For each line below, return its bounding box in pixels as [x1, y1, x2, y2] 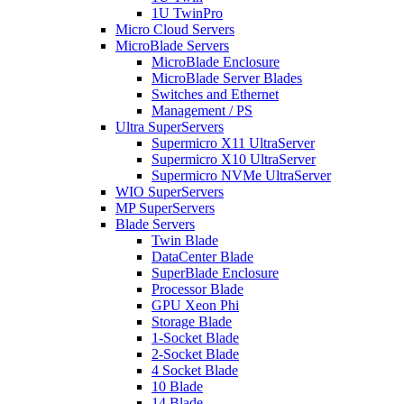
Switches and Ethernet [151, 87, 279, 103]
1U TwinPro [151, 5, 223, 22]
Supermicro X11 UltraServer [151, 135, 315, 151]
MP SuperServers [115, 200, 215, 216]
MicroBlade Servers [115, 38, 229, 54]
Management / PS [151, 103, 252, 119]
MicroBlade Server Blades [151, 70, 302, 87]
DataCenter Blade [151, 249, 253, 265]
